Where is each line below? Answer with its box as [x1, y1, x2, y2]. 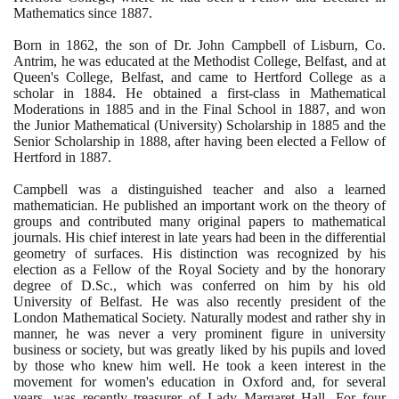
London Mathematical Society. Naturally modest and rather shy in [13, 309, 386, 325]
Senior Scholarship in [13, 133, 139, 149]
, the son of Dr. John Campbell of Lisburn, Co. [94, 37, 387, 53]
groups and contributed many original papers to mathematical [13, 213, 386, 229]
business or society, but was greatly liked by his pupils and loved [13, 341, 386, 357]
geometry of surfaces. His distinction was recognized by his [13, 245, 386, 261]
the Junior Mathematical [13, 117, 154, 133]
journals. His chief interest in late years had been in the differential [13, 229, 386, 245]
